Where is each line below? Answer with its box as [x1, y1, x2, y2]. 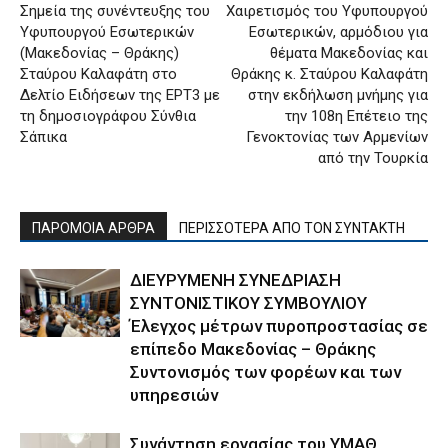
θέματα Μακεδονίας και [270, 43, 428, 62]
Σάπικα [20, 127, 67, 146]
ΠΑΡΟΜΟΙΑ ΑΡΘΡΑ [32, 219, 155, 236]
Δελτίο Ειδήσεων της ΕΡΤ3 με [20, 85, 220, 104]
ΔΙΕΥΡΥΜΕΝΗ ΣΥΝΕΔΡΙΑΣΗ [130, 269, 341, 290]
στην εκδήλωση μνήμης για [248, 85, 428, 104]
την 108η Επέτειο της [285, 106, 428, 125]
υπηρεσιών [130, 384, 218, 405]
